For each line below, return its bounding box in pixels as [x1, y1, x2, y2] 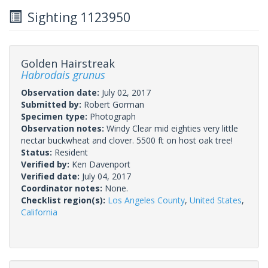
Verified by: [21, 158, 72, 170]
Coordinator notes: [21, 182, 105, 194]
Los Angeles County [108, 194, 185, 206]
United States [190, 194, 242, 206]
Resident [54, 146, 88, 158]
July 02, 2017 [102, 86, 151, 98]
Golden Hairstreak [21, 56, 115, 71]
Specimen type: [21, 110, 90, 122]
